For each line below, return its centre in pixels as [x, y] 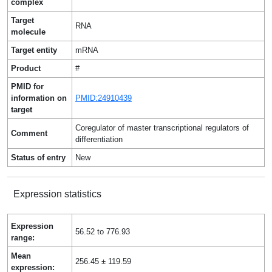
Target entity [34, 50]
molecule [28, 32]
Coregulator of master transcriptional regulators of [162, 128]
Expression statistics [57, 194]
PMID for [27, 87]
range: [23, 238]
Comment [29, 133]
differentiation [99, 139]
